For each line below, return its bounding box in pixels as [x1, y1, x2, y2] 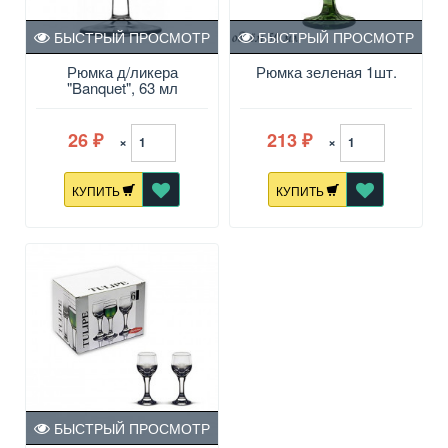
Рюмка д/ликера [66, 61, 178, 83]
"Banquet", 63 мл [66, 77, 178, 99]
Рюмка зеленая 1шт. [255, 61, 397, 83]
